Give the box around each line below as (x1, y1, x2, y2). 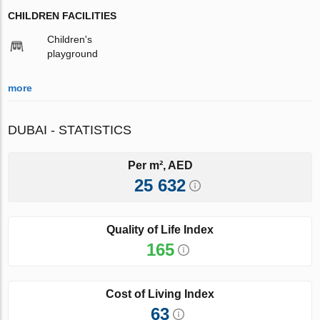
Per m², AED (127, 159, 193, 171)
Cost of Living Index (106, 287, 214, 300)
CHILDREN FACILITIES (8, 9, 117, 21)
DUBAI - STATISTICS (8, 122, 132, 137)
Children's (47, 33, 93, 45)
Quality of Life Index (106, 223, 214, 236)
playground (47, 47, 99, 59)
